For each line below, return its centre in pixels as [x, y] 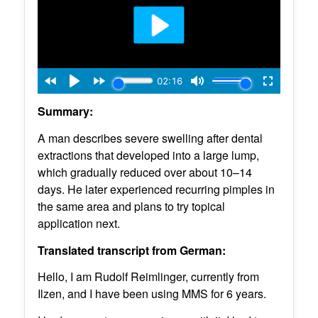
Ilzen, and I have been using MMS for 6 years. [152, 294]
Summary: [65, 111]
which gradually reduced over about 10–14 [144, 172]
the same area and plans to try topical [131, 206]
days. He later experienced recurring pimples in [156, 189]
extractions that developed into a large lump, [148, 155]
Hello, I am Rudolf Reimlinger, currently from [148, 277]
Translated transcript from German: [131, 250]
